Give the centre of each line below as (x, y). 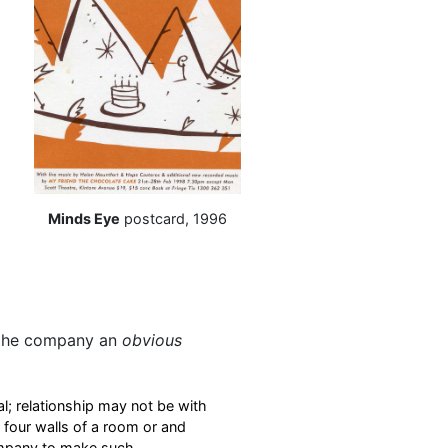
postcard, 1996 (173, 218)
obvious (152, 340)
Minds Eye (84, 218)
